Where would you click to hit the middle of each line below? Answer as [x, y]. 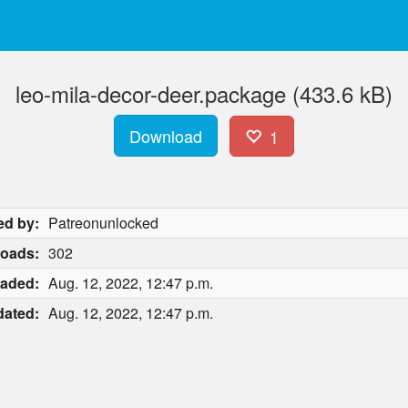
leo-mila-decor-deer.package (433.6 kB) [204, 93]
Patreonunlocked [103, 223]
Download [166, 136]
